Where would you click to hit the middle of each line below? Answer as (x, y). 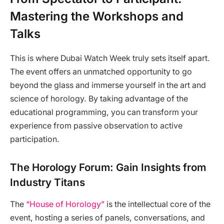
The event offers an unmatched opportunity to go (101, 71)
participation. (35, 139)
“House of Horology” (65, 204)
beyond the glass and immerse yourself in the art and (108, 85)
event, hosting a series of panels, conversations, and (107, 217)
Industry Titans (47, 182)
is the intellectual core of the (157, 204)
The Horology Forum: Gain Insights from (108, 167)
